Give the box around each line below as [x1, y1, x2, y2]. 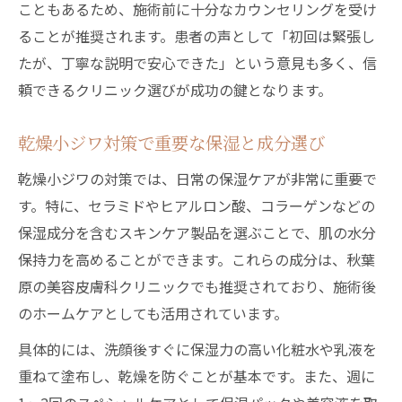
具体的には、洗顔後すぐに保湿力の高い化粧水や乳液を [18, 338, 377, 360]
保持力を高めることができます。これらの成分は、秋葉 [18, 249, 375, 270]
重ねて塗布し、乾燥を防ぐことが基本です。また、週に [18, 365, 375, 387]
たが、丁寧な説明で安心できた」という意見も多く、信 [18, 52, 377, 74]
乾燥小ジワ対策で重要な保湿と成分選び [18, 130, 325, 155]
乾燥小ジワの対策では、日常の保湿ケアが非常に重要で [18, 168, 377, 189]
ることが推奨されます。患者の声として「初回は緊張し [18, 25, 375, 47]
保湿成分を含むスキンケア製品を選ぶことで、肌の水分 [18, 222, 376, 243]
